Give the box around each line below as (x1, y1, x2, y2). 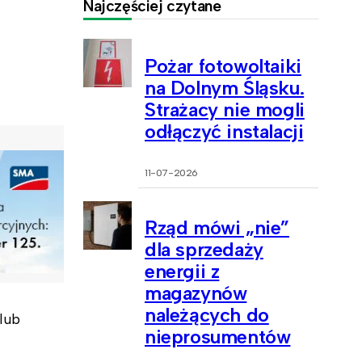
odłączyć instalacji (145, 119, 304, 143)
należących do (145, 303, 269, 327)
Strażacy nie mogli (145, 97, 305, 121)
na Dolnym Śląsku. (145, 75, 305, 99)
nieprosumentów (145, 325, 291, 349)
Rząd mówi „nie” (145, 216, 289, 240)
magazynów (145, 281, 247, 305)
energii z (145, 259, 220, 284)
